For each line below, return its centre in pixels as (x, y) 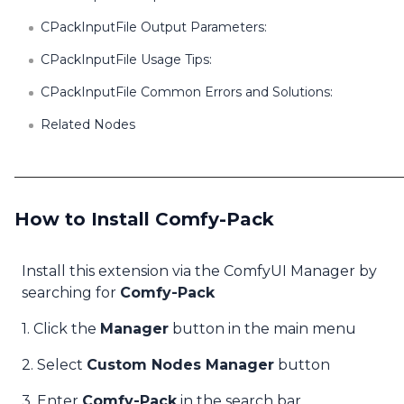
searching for (71, 293)
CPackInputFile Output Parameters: (154, 27)
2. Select (54, 365)
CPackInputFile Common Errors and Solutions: (187, 92)
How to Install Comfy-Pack (144, 219)
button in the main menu (262, 329)
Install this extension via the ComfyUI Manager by (199, 271)
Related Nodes (88, 124)
